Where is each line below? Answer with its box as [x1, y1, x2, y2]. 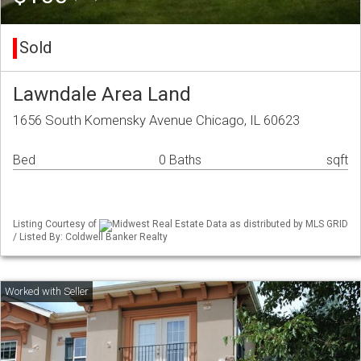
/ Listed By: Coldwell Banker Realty [13, 230, 168, 243]
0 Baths [159, 152, 201, 168]
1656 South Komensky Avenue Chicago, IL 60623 [13, 112, 300, 129]
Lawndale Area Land [13, 82, 191, 106]
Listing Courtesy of [13, 218, 99, 230]
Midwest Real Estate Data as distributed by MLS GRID [112, 218, 348, 230]
